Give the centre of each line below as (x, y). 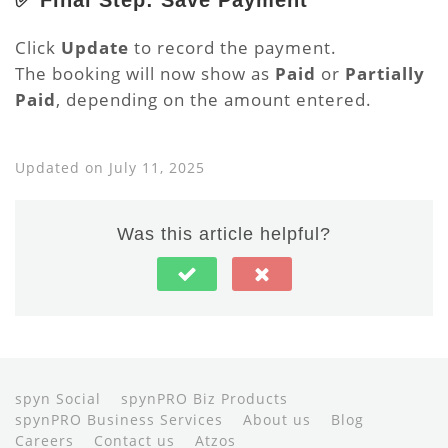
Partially (385, 73)
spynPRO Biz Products (204, 398)
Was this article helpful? (224, 234)
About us (277, 419)
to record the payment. (233, 47)
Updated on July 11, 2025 (110, 167)
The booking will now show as (145, 73)
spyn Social (58, 398)
